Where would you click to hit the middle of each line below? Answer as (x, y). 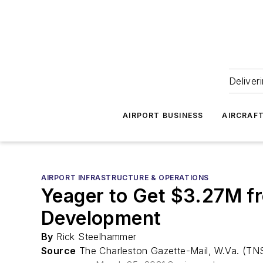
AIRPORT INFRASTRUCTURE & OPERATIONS (125, 178)
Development (101, 218)
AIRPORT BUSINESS (163, 115)
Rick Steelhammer (95, 237)
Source (59, 251)
